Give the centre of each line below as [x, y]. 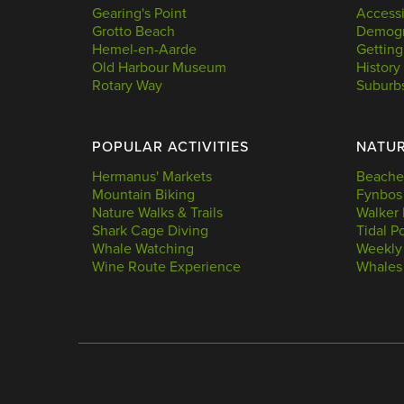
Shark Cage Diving [150, 231]
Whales [379, 267]
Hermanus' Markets [152, 177]
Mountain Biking [143, 195]
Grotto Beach [133, 32]
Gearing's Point [139, 14]
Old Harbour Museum [159, 68]
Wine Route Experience [166, 267]
